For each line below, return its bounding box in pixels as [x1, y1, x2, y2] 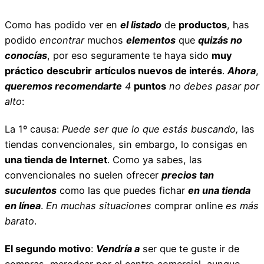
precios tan [161, 169, 214, 181]
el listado [120, 18, 161, 31]
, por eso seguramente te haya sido [47, 49, 212, 61]
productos [179, 18, 227, 31]
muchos [84, 34, 126, 46]
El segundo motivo [5, 242, 91, 255]
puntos [134, 80, 166, 92]
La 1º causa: [5, 123, 62, 135]
